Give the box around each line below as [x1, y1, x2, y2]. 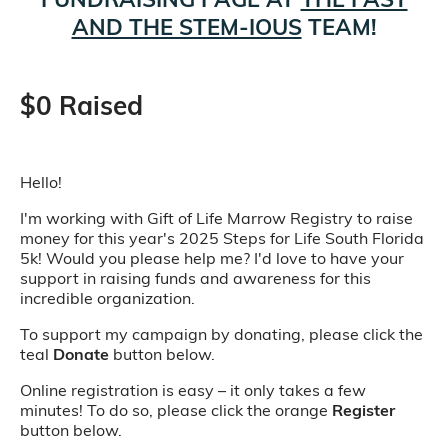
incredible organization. [20, 288, 195, 308]
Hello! [20, 172, 62, 192]
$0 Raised [20, 89, 143, 122]
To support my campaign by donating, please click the [20, 324, 423, 344]
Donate [53, 344, 109, 364]
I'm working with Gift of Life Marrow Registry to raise [20, 208, 413, 228]
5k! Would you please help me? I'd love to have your [20, 248, 404, 268]
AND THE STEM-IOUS [71, 13, 302, 41]
